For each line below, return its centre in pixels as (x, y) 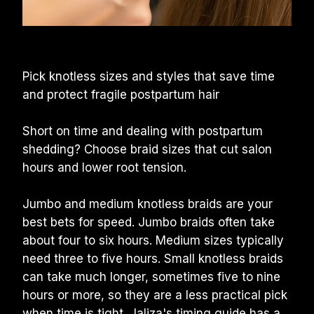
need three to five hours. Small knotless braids (153, 259)
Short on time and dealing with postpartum (143, 131)
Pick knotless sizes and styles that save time (149, 76)
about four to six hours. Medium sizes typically (153, 240)
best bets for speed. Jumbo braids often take (149, 222)
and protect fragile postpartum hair (121, 95)
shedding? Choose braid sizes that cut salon (147, 149)
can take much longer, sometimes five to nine (151, 277)
